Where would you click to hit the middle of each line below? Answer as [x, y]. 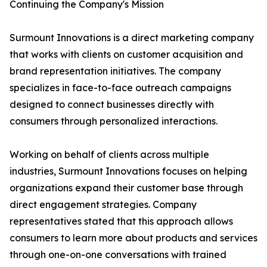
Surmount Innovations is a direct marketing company [132, 38]
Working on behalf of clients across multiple [109, 155]
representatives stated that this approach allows [121, 221]
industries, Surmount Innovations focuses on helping [128, 171]
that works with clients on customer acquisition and [126, 55]
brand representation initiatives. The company [115, 71]
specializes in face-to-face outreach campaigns [120, 88]
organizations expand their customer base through [126, 188]
